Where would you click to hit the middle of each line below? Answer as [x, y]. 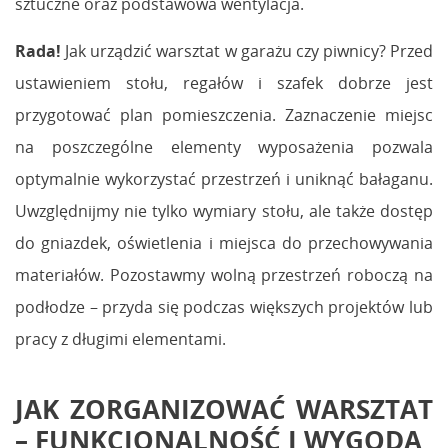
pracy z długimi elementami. [120, 338]
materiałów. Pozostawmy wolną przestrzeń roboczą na [224, 274]
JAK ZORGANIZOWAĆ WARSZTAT [224, 408]
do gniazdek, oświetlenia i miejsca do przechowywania [224, 242]
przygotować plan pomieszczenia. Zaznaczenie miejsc [224, 114]
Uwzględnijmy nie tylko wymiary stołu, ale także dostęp [224, 210]
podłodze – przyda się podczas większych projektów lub [224, 306]
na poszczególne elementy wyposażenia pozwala [224, 146]
